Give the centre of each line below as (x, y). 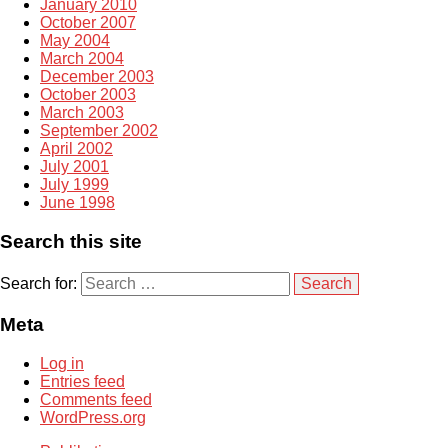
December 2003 (97, 77)
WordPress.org (93, 418)
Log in (62, 364)
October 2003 (88, 95)
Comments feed (96, 400)
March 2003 (82, 113)
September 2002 (99, 131)
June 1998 (77, 203)
